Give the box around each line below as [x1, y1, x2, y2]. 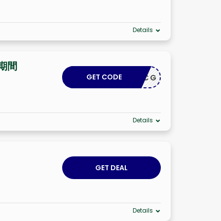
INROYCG [114, 72, 157, 83]
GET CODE [86, 72, 122, 82]
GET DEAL [95, 162, 128, 173]
